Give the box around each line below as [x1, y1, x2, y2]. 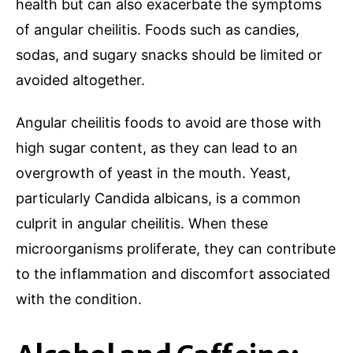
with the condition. [16, 291, 142, 308]
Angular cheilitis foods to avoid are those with [16, 114, 321, 132]
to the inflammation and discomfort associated [16, 266, 330, 283]
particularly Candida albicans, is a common [16, 190, 301, 207]
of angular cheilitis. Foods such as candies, [16, 20, 299, 38]
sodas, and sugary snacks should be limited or [16, 46, 322, 63]
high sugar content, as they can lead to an [16, 139, 298, 157]
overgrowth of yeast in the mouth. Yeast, [16, 165, 291, 182]
